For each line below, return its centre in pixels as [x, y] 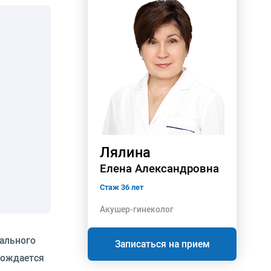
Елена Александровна [159, 168]
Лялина [125, 152]
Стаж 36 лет [122, 187]
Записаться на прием [162, 244]
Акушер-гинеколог [137, 210]
